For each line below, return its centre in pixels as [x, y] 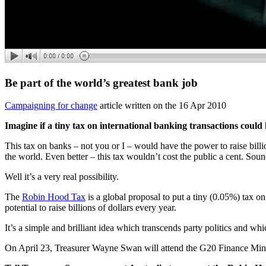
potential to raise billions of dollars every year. [91, 208]
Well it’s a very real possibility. [62, 177]
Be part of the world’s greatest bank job [101, 83]
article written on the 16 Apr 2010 [162, 106]
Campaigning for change [51, 106]
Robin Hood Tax [54, 197]
